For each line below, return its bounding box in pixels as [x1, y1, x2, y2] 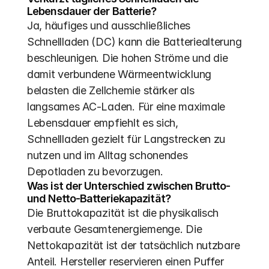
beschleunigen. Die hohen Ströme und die [27, 52, 228, 64]
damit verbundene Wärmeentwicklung [27, 68, 212, 80]
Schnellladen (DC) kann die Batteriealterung [27, 35, 242, 48]
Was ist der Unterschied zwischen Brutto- [27, 180, 231, 192]
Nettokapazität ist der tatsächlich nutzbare [27, 239, 240, 252]
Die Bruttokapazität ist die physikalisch [27, 207, 219, 219]
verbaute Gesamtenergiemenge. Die [27, 223, 202, 235]
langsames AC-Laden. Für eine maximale [27, 100, 226, 113]
